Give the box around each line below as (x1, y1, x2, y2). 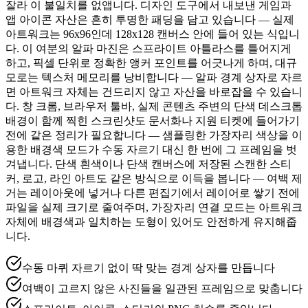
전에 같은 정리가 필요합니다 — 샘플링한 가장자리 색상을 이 (5, 129, 302, 141)
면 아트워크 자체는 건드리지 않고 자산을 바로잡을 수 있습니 (5, 85, 302, 98)
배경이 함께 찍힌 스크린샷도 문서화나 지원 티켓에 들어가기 (5, 114, 300, 126)
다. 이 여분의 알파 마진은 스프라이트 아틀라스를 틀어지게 (5, 42, 291, 54)
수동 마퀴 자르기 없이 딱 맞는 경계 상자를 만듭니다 (22, 261, 275, 274)
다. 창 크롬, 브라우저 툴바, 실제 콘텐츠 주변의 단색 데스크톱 (5, 100, 302, 112)
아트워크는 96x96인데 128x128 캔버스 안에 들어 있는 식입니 (5, 27, 300, 40)
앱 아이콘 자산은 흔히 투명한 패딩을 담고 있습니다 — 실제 (5, 13, 294, 25)
